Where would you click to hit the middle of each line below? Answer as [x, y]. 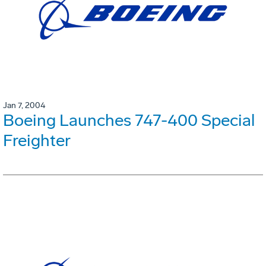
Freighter [37, 141]
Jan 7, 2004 [24, 106]
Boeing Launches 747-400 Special [129, 121]
